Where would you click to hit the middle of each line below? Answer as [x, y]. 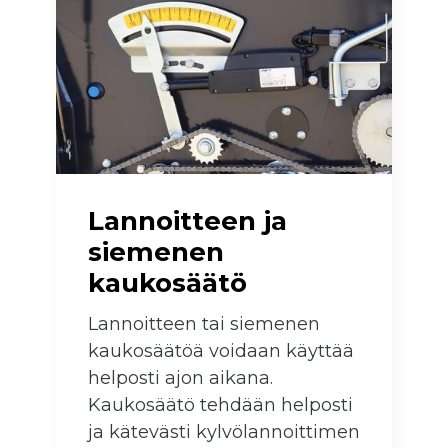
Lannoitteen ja [187, 221]
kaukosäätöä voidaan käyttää [221, 351]
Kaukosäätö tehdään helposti [220, 405]
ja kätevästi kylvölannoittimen [224, 432]
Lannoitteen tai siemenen [204, 324]
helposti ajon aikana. [180, 378]
